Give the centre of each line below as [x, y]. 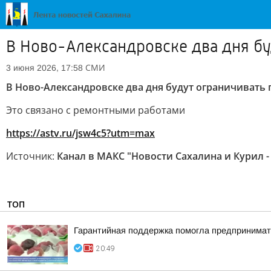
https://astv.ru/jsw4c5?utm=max [80, 133]
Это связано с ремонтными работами [96, 110]
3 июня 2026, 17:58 [44, 68]
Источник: [31, 156]
